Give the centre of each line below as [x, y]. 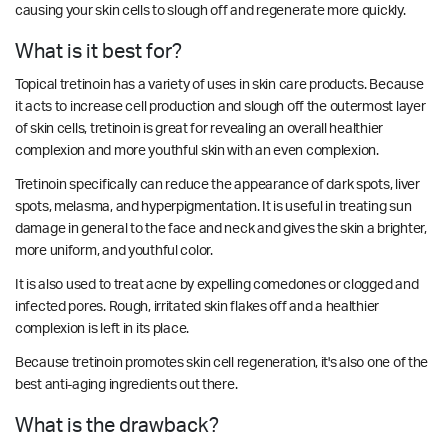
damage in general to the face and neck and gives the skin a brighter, [221, 228]
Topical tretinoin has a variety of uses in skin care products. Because [219, 84]
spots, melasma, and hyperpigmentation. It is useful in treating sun [213, 206]
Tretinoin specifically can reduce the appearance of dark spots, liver [217, 184]
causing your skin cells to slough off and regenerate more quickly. [210, 10]
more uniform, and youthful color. [114, 250]
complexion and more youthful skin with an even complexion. [198, 150]
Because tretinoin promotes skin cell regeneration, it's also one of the [222, 362]
